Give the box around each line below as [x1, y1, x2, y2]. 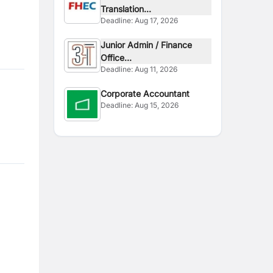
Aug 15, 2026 [135, 101, 179, 110]
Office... [101, 52, 132, 63]
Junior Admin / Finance [101, 40, 161, 50]
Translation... [101, 4, 152, 14]
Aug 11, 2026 [135, 65, 178, 74]
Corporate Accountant [101, 88, 190, 99]
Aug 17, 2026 [135, 16, 179, 25]
